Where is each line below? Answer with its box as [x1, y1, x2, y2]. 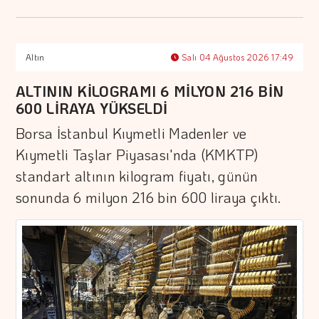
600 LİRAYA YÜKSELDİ [16, 99, 168, 118]
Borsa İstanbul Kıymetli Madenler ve [16, 124, 247, 143]
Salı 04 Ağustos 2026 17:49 [179, 51, 293, 63]
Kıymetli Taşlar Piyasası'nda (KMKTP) [16, 145, 258, 164]
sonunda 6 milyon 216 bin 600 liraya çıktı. [16, 188, 281, 207]
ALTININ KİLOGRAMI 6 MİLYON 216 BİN [16, 82, 284, 101]
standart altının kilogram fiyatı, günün [16, 167, 258, 186]
